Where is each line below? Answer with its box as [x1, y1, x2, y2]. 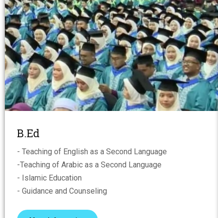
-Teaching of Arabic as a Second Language [17, 160, 162, 169]
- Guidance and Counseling [17, 186, 107, 196]
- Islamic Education [17, 173, 82, 182]
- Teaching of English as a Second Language [17, 146, 167, 156]
